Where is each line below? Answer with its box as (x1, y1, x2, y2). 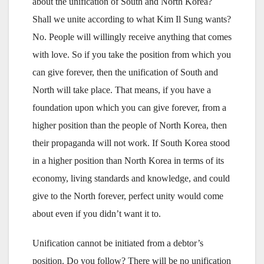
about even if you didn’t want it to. (32, 208, 161, 219)
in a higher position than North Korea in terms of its (32, 155, 224, 166)
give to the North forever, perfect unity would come (32, 190, 223, 201)
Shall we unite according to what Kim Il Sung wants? (32, 14, 231, 24)
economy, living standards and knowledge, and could (32, 173, 230, 183)
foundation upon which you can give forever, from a (32, 102, 226, 113)
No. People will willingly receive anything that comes (32, 31, 232, 42)
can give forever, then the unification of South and (32, 67, 218, 77)
